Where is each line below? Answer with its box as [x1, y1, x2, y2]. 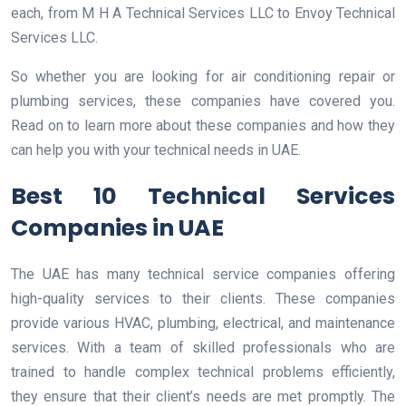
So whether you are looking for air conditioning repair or [11, 67, 395, 85]
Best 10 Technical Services [11, 179, 395, 212]
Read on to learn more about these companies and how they [11, 116, 395, 134]
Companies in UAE [11, 211, 224, 244]
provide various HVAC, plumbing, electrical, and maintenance [11, 314, 395, 332]
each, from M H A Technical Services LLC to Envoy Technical [11, 4, 395, 22]
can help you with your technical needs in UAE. [11, 140, 301, 159]
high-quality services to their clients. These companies [11, 289, 395, 307]
